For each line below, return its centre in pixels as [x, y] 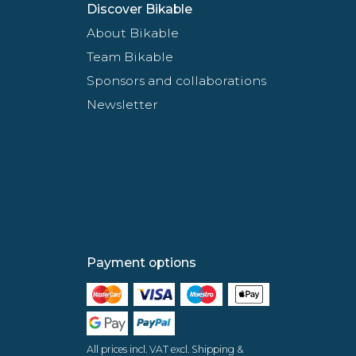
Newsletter [122, 104]
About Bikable [132, 33]
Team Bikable [130, 56]
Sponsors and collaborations [176, 80]
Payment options [141, 262]
